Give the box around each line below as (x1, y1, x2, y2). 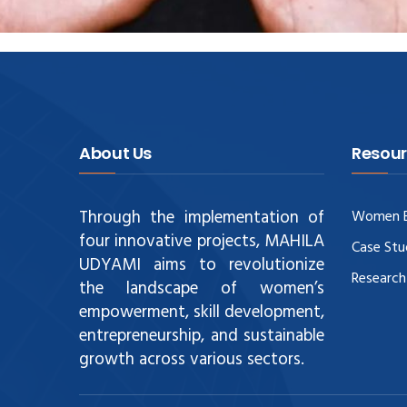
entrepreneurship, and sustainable (79, 322, 324, 350)
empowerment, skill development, (79, 298, 324, 326)
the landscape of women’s (79, 274, 324, 303)
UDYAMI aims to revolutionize (79, 251, 324, 279)
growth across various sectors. (79, 345, 304, 373)
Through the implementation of (79, 203, 324, 232)
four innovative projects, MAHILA (79, 227, 324, 255)
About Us (79, 141, 153, 164)
